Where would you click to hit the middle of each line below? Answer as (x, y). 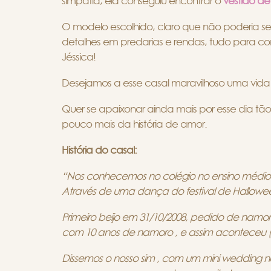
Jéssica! (79, 57)
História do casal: (99, 150)
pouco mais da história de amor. (135, 124)
